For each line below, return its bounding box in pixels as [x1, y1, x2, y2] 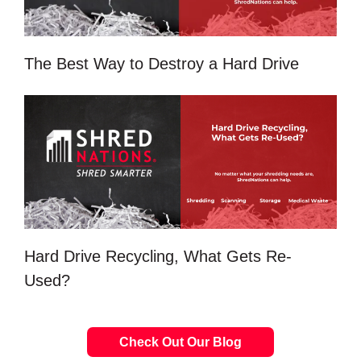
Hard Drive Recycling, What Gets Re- [24, 247, 292, 265]
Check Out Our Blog [119, 334, 242, 349]
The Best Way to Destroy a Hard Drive [24, 54, 299, 73]
